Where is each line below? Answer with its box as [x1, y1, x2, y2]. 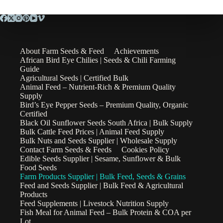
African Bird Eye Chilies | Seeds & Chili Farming [20, 55, 176, 64]
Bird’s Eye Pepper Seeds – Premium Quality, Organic [20, 100, 188, 109]
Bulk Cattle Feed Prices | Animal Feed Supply [20, 127, 164, 136]
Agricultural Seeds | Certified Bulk [20, 73, 128, 82]
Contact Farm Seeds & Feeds [20, 145, 111, 154]
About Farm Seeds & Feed [20, 46, 104, 55]
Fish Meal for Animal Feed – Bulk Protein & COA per [20, 208, 191, 217]
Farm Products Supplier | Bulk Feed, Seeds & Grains [20, 172, 186, 181]
